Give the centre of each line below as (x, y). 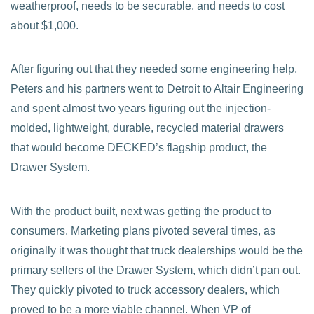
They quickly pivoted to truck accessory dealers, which (145, 289)
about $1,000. (45, 25)
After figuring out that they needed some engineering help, (154, 69)
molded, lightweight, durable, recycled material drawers (147, 128)
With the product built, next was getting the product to (141, 211)
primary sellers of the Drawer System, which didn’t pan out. (156, 270)
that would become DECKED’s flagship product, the (139, 148)
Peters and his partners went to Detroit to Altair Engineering (157, 89)
